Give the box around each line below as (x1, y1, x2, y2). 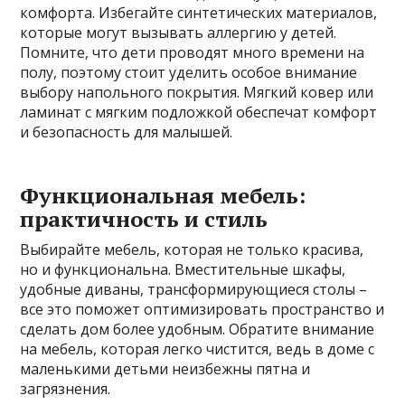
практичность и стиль (20, 204, 268, 233)
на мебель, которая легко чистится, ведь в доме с (20, 339, 375, 359)
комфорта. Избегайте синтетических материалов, (20, 3, 378, 23)
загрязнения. (20, 379, 111, 399)
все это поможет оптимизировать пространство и (20, 299, 385, 319)
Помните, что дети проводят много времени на (20, 42, 365, 62)
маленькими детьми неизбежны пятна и (20, 359, 311, 379)
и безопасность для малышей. (20, 122, 233, 142)
